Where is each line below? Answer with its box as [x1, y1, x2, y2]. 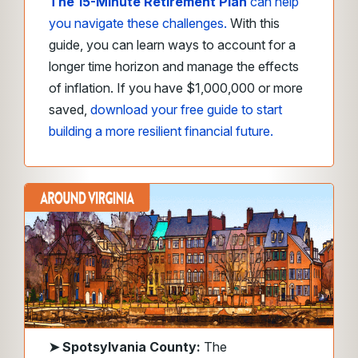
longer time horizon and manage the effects [49, 58, 299, 75]
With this [227, 15, 280, 32]
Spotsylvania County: [62, 339, 201, 355]
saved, [49, 101, 90, 118]
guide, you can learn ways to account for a [49, 37, 296, 54]
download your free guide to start [90, 101, 282, 118]
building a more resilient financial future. [49, 123, 276, 140]
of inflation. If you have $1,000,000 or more [49, 80, 303, 97]
